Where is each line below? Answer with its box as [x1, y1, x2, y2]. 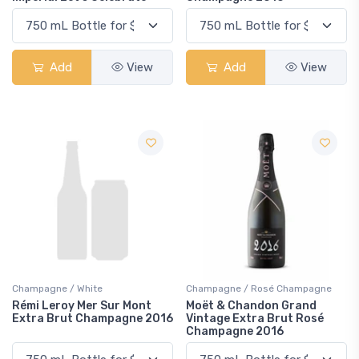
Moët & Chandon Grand [186, 299, 317, 313]
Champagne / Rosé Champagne [186, 283, 332, 294]
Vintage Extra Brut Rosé [186, 312, 324, 325]
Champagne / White [12, 283, 103, 294]
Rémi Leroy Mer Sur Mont [12, 299, 151, 313]
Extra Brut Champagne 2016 [12, 312, 173, 325]
